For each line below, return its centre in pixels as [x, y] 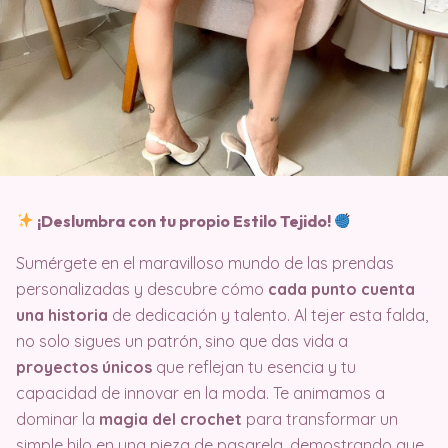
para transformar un [320, 418]
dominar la [57, 418]
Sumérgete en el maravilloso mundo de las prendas [205, 262]
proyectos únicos [84, 366]
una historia [62, 314]
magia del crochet [170, 418]
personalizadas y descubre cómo [142, 288]
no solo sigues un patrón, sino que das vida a [182, 340]
